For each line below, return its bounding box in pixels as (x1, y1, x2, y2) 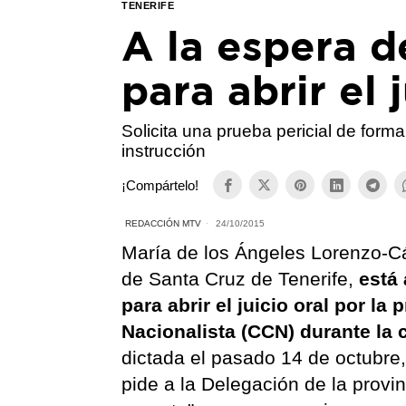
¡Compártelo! (121, 177, 199, 193)
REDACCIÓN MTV (125, 218, 202, 229)
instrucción (121, 141, 207, 161)
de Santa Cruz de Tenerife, (121, 268, 360, 290)
